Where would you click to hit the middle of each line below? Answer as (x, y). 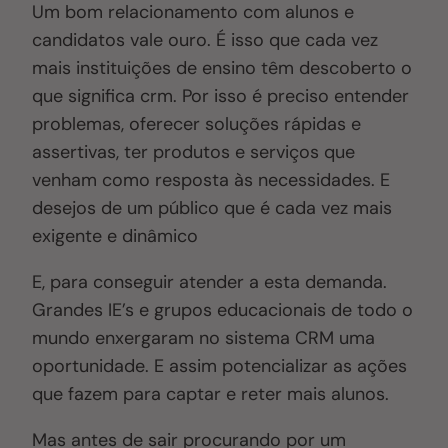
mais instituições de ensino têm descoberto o (222, 68)
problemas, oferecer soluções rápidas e (197, 124)
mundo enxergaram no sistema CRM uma (204, 338)
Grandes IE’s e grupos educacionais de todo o (223, 310)
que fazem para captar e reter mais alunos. (211, 394)
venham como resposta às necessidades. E (211, 180)
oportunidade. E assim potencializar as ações (220, 366)
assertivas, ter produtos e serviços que (194, 152)
